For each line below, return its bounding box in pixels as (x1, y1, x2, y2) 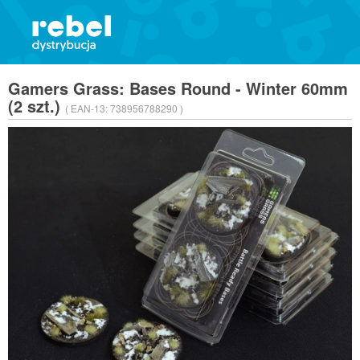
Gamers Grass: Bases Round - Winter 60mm (8, 76, 348, 100)
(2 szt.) (8, 94, 65, 117)
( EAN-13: (65, 101, 110, 115)
